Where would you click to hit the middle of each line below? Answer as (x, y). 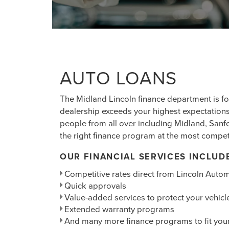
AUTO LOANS (118, 77)
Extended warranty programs (118, 209)
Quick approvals (94, 185)
